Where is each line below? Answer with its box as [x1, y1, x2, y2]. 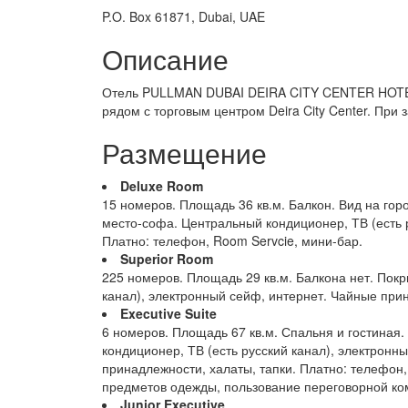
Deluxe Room [120, 177, 203, 195]
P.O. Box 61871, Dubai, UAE [102, 7, 265, 25]
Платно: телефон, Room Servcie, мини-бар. [102, 231, 362, 250]
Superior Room [120, 250, 213, 268]
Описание [102, 39, 229, 78]
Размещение [102, 133, 267, 172]
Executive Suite [120, 304, 217, 322]
